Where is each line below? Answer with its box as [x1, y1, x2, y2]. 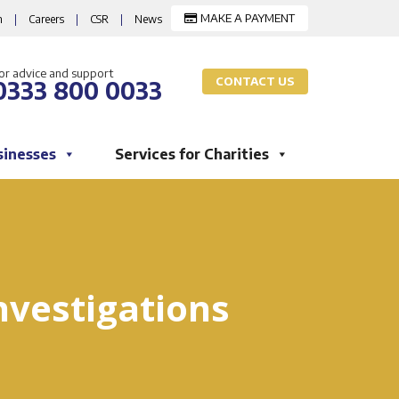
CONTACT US [216, 74, 295, 88]
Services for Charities [115, 145, 269, 163]
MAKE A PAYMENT [198, 11, 295, 25]
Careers [28, 12, 64, 26]
